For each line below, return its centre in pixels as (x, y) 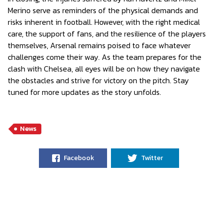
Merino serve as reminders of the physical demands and (103, 10)
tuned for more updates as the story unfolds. (84, 92)
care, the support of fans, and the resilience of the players (107, 34)
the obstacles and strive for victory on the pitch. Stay (98, 80)
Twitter (152, 158)
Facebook (79, 158)
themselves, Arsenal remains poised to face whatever (99, 45)
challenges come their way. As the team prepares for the (105, 57)
